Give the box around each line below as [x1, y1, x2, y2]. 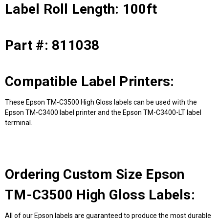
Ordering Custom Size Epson [5, 166, 185, 182]
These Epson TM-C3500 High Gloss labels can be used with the [5, 98, 197, 106]
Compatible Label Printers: [5, 73, 175, 89]
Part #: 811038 [5, 37, 100, 53]
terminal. [5, 118, 32, 127]
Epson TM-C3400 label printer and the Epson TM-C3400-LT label [5, 108, 201, 116]
